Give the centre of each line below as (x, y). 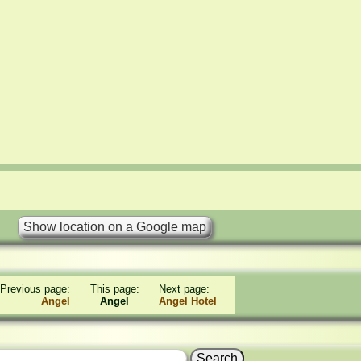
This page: (114, 289)
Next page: (185, 289)
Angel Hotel (188, 301)
